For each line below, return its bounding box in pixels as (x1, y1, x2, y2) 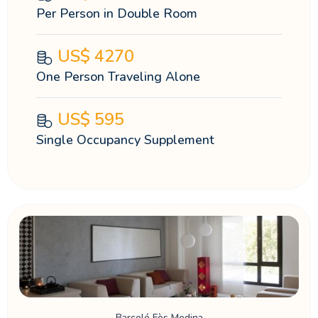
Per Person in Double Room (35, 5, 197, 22)
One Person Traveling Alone (35, 68, 200, 85)
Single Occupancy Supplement (35, 131, 214, 148)
